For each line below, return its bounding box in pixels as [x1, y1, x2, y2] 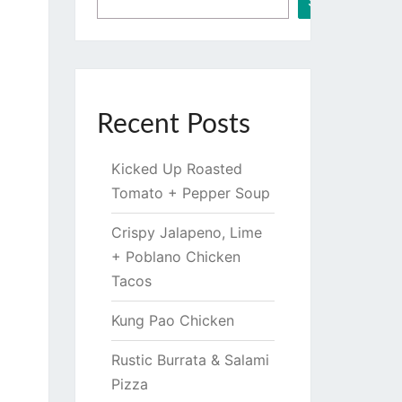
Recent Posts [96, 111, 250, 138]
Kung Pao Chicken [110, 311, 234, 329]
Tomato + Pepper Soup [110, 184, 270, 202]
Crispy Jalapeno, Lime [110, 223, 262, 241]
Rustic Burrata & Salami [110, 351, 269, 369]
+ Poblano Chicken [110, 248, 240, 266]
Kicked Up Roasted [110, 160, 242, 178]
